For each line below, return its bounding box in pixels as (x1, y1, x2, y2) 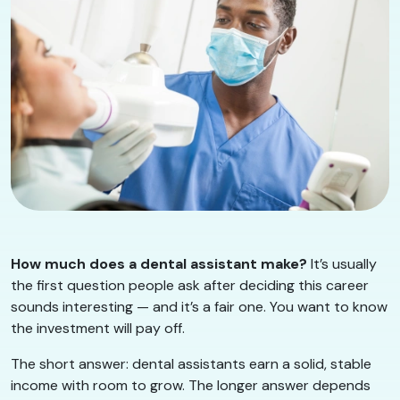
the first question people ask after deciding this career (11, 276, 369, 296)
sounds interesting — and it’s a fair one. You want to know (11, 297, 387, 317)
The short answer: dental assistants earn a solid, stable (11, 354, 371, 374)
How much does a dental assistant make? (11, 254, 307, 274)
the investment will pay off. (11, 319, 185, 338)
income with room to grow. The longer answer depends (11, 376, 371, 396)
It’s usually (307, 254, 377, 274)
